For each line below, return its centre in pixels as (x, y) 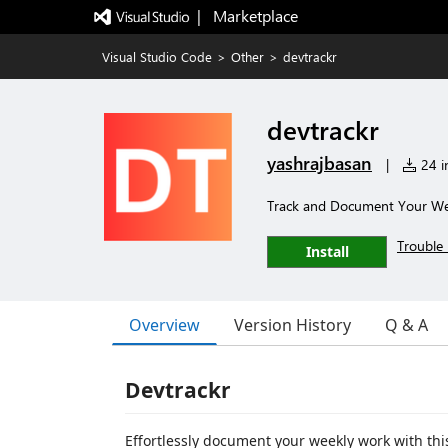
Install (327, 251)
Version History (292, 325)
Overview (164, 324)
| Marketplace (247, 15)
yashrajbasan (319, 163)
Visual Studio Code (157, 56)
